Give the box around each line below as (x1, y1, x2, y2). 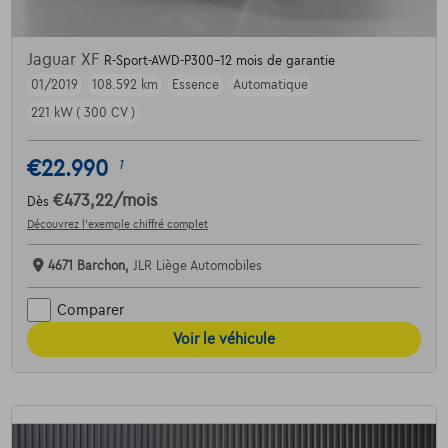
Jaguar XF (26, 51, 104, 69)
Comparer (56, 301, 124, 318)
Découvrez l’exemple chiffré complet (26, 218, 208, 230)
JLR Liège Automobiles (132, 259, 262, 273)
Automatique (232, 78, 308, 92)
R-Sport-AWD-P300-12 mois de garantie (103, 54, 335, 68)
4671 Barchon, (47, 259, 133, 273)
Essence (171, 78, 219, 92)
